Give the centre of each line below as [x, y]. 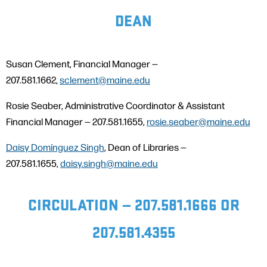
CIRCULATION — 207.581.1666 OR [133, 204]
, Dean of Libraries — [145, 147]
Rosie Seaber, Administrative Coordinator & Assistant [115, 105]
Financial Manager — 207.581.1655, [76, 121]
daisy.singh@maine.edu [109, 163]
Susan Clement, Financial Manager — [82, 63]
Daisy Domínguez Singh [55, 147]
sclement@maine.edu [105, 79]
